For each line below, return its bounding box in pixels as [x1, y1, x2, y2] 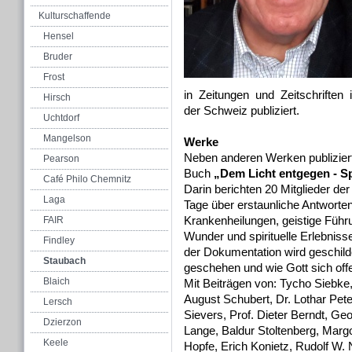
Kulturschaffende [38, 10, 111, 21]
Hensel [43, 31, 74, 42]
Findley [43, 235, 75, 246]
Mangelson [43, 133, 91, 144]
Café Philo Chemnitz [43, 174, 131, 185]
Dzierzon [43, 317, 82, 328]
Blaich [43, 276, 70, 287]
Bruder [43, 51, 72, 62]
